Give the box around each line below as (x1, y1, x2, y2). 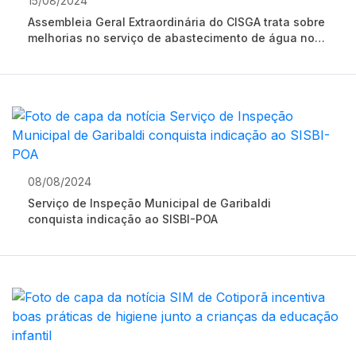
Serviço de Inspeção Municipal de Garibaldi (28, 196, 271, 210)
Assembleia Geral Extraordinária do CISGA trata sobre (28, 15, 325, 29)
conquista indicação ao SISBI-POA (28, 212, 218, 226)
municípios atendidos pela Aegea (28, 47, 215, 60)
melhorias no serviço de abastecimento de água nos (28, 31, 321, 44)
